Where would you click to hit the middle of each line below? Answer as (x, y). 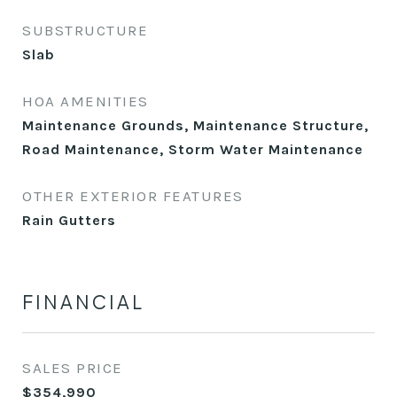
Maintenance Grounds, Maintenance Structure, (195, 125)
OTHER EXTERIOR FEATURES (133, 196)
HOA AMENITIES (86, 101)
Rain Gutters (69, 220)
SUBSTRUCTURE (85, 30)
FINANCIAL (83, 302)
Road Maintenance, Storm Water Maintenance (193, 149)
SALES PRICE (73, 368)
